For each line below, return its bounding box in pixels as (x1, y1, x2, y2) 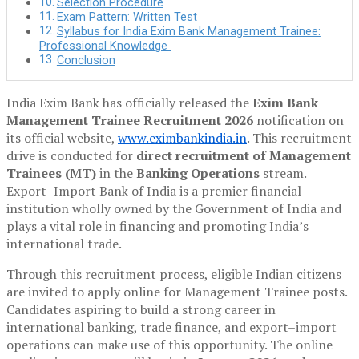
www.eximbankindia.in (118, 129, 247, 147)
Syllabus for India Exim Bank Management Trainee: (56, 25, 321, 39)
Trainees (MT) (6, 164, 96, 183)
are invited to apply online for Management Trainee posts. (6, 283, 347, 301)
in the (96, 164, 136, 183)
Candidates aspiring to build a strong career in (6, 301, 276, 319)
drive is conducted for (6, 147, 136, 165)
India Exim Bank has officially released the (6, 94, 252, 112)
